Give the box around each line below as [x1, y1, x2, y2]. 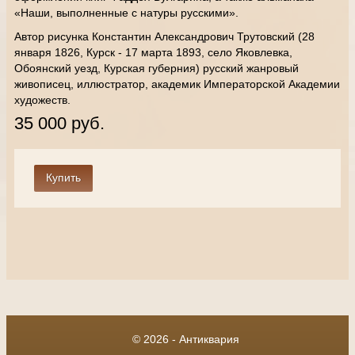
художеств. [14, 94, 71, 106]
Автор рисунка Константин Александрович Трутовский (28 [14, 30, 315, 43]
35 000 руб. [14, 113, 105, 133]
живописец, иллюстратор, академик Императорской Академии [14, 78, 340, 90]
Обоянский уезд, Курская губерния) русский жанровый [14, 62, 299, 74]
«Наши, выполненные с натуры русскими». [14, 6, 242, 19]
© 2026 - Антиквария [132, 333, 239, 345]
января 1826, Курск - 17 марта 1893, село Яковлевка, [14, 46, 292, 59]
